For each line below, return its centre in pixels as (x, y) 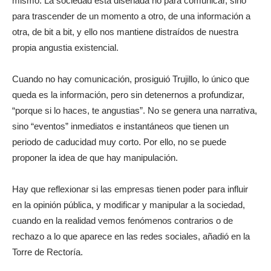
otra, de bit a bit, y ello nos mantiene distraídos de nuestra (125, 32)
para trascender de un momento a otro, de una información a (131, 16)
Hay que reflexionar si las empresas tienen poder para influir (130, 189)
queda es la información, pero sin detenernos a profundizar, (128, 95)
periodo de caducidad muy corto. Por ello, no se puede (119, 142)
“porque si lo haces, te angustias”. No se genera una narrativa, (135, 110)
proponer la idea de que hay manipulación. (95, 158)
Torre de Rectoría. (47, 252)
